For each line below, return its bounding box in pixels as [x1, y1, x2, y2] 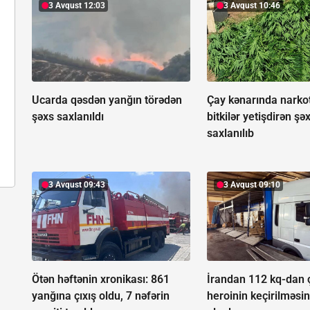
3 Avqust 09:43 [48, 179, 105, 190]
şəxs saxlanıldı [32, 109, 104, 123]
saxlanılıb [207, 126, 255, 140]
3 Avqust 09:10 [224, 179, 281, 190]
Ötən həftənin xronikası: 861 [32, 272, 170, 286]
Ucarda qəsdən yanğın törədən [32, 93, 182, 107]
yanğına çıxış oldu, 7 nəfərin [32, 289, 170, 302]
